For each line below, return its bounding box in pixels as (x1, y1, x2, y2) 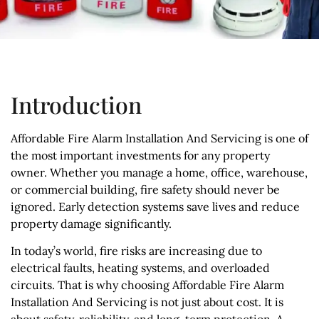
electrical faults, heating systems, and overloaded (11, 260, 270, 275)
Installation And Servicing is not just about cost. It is (11, 294, 283, 309)
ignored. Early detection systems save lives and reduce (11, 199, 300, 214)
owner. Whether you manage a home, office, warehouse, (11, 164, 308, 179)
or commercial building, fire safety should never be (11, 182, 280, 197)
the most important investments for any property (11, 147, 270, 162)
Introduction (11, 88, 142, 120)
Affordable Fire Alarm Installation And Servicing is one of (11, 130, 308, 145)
